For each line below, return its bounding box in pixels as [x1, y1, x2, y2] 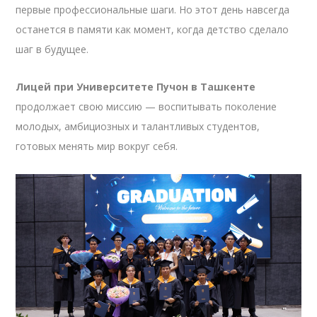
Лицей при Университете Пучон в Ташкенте [16, 79, 256, 93]
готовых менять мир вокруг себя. [16, 139, 178, 153]
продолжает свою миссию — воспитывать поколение [16, 99, 277, 113]
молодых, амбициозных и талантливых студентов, [16, 119, 260, 133]
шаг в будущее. [16, 42, 89, 56]
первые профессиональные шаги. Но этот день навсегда [16, 2, 290, 16]
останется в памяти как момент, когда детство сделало [16, 22, 289, 36]
